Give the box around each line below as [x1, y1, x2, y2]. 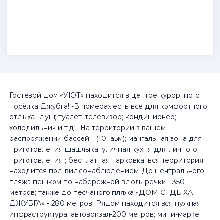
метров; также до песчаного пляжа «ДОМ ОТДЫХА [9, 188, 192, 197]
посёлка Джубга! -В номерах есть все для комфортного [9, 102, 207, 110]
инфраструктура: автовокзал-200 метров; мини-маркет [9, 210, 203, 219]
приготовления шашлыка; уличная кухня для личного [9, 145, 197, 154]
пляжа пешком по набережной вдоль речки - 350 [9, 177, 185, 186]
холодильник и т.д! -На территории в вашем [9, 123, 165, 132]
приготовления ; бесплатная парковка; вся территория [9, 156, 203, 165]
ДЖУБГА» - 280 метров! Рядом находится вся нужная [9, 199, 201, 208]
